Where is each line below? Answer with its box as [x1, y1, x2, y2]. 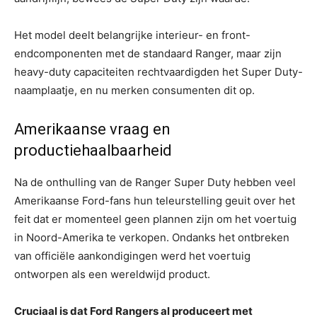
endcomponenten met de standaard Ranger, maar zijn [14, 46, 282, 60]
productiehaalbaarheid [14, 141, 172, 159]
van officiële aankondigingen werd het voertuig [14, 248, 250, 263]
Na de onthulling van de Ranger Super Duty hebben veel [14, 175, 296, 189]
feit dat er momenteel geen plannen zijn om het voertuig [14, 212, 296, 226]
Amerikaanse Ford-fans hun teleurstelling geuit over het [14, 193, 295, 207]
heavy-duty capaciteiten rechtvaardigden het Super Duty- [14, 64, 303, 79]
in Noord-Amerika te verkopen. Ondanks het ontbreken [14, 230, 289, 244]
